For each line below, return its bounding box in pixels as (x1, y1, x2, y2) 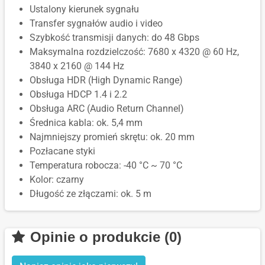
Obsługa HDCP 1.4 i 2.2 (30, 89, 127, 101)
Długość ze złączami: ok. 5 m (30, 188, 151, 200)
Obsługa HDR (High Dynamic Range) (30, 75, 183, 86)
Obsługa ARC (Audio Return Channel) (30, 103, 184, 115)
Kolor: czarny (30, 174, 84, 186)
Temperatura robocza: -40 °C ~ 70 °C (30, 160, 182, 172)
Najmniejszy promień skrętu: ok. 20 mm (30, 131, 195, 143)
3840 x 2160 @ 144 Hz (30, 60, 124, 72)
